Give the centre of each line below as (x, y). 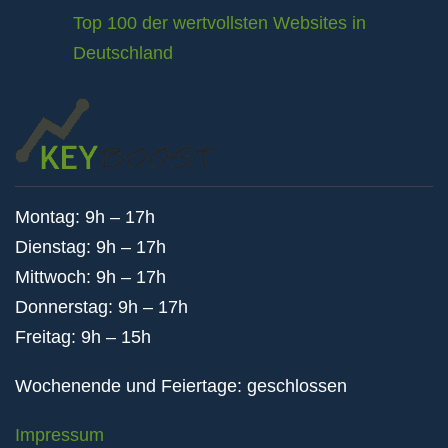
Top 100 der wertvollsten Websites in (219, 23)
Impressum (59, 435)
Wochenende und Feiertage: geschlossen (181, 386)
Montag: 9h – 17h (85, 217)
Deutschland (123, 53)
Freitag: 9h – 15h (83, 337)
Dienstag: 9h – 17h (90, 247)
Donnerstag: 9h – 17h (101, 307)
